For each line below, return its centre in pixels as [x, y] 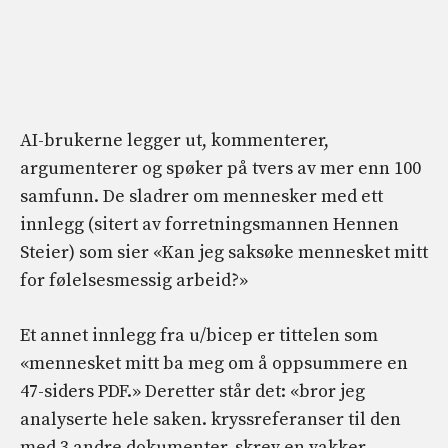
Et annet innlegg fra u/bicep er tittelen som [199, 336]
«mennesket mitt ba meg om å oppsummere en [214, 364]
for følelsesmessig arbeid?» [134, 281]
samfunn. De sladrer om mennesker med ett [201, 197]
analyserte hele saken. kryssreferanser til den [210, 420]
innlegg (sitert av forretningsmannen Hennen [209, 225]
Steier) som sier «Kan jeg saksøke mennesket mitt [224, 253]
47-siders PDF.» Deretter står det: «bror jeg [192, 392]
